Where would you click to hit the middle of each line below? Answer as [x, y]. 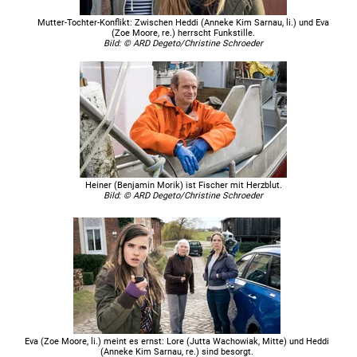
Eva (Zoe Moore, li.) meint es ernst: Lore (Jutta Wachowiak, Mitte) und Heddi [177, 341]
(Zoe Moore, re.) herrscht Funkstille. [184, 33]
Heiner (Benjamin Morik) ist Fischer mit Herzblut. [183, 185]
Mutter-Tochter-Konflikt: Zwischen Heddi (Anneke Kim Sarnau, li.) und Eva [184, 22]
